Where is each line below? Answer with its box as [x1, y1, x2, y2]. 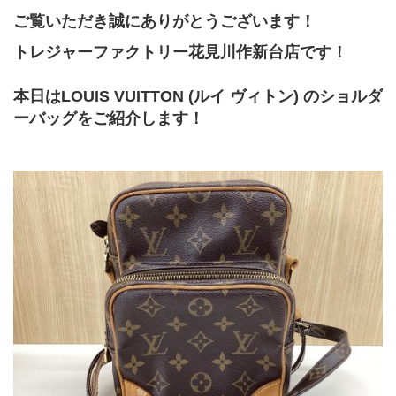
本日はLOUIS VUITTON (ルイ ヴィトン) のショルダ [13, 87, 383, 105]
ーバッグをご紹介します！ [13, 109, 204, 127]
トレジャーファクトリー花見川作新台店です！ [13, 42, 347, 61]
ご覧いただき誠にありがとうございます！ [13, 11, 316, 30]
